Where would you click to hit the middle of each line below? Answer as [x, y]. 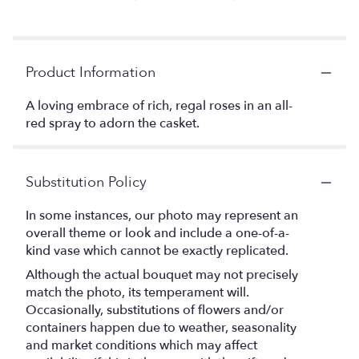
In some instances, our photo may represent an [162, 216]
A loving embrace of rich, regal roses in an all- [159, 106]
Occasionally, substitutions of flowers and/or [155, 311]
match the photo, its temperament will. [137, 293]
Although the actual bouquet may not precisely [162, 275]
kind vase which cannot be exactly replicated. [157, 251]
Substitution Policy [86, 183]
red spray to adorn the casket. [113, 124]
